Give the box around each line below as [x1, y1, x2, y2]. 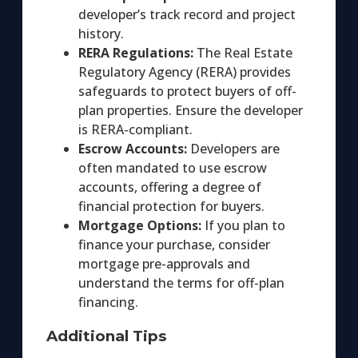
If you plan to [201, 216, 285, 234]
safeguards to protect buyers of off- [78, 82, 296, 100]
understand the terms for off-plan [78, 273, 284, 292]
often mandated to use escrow [78, 158, 267, 177]
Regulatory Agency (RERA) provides [78, 62, 291, 81]
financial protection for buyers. [78, 197, 265, 215]
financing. [78, 292, 138, 311]
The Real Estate [193, 43, 292, 62]
